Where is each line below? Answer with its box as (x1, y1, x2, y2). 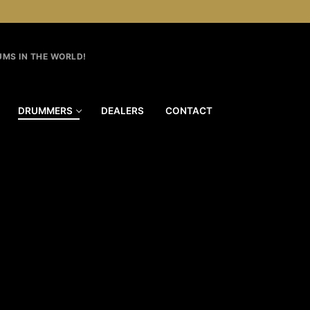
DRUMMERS (18, 104, 73, 116)
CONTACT (165, 104, 212, 116)
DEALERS (101, 104, 144, 116)
